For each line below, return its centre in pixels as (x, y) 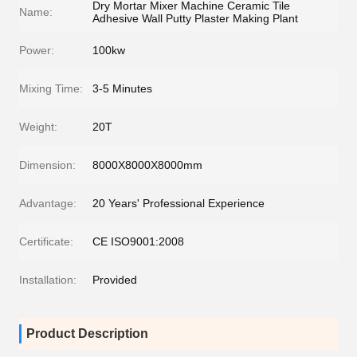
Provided (115, 280)
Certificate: (46, 241)
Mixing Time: (51, 88)
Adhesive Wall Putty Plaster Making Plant (195, 18)
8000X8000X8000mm (147, 165)
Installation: (48, 280)
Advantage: (48, 203)
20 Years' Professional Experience (178, 203)
